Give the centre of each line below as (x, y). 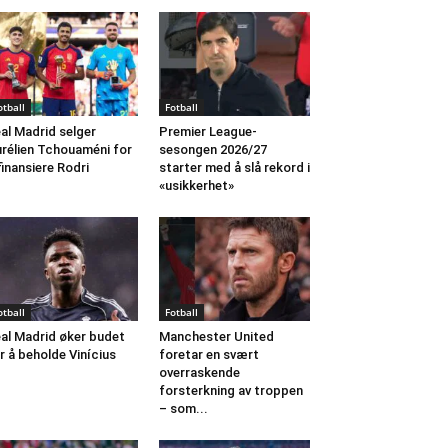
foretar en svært (208, 355)
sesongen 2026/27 (212, 150)
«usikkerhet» (196, 186)
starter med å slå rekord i (234, 168)
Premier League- (207, 132)
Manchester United (216, 337)
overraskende (199, 373)
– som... (183, 409)
